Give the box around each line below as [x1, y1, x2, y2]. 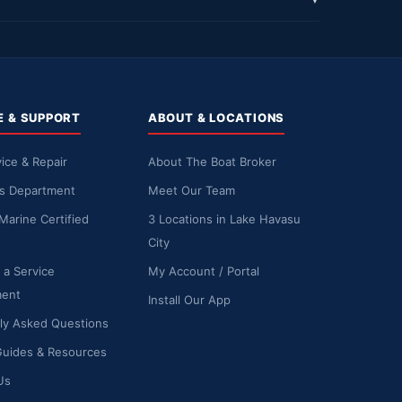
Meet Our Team [147, 182, 235, 197]
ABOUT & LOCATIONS [147, 109, 285, 125]
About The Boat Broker [147, 153, 276, 169]
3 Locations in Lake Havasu [147, 211, 301, 226]
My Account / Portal [147, 263, 259, 278]
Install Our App [147, 292, 231, 307]
